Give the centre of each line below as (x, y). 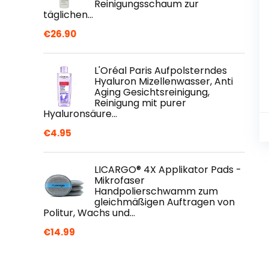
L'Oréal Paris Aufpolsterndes (161, 71)
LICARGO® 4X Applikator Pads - (168, 170)
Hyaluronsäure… (80, 114)
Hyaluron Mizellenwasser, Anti (164, 81)
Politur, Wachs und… (89, 213)
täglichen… (68, 15)
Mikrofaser (119, 180)
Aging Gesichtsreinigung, (152, 92)
